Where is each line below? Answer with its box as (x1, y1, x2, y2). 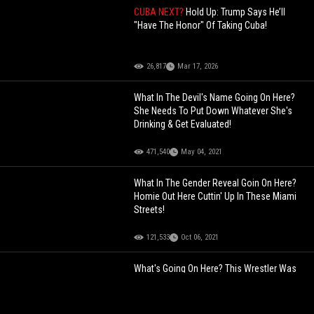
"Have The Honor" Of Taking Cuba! (134, 19, 268, 31)
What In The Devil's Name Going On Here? (134, 91, 296, 103)
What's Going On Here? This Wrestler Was (134, 262, 297, 274)
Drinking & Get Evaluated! (134, 118, 232, 130)
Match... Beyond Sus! (134, 289, 217, 301)
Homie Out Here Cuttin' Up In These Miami (134, 190, 297, 202)
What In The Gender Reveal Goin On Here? (134, 177, 297, 189)
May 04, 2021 (181, 146, 223, 156)
